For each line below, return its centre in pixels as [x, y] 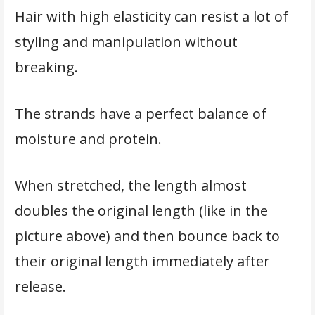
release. [40, 286]
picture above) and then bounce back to [147, 236]
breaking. [48, 67]
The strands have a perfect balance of [140, 113]
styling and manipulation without [126, 41]
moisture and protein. [90, 139]
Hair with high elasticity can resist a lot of [151, 16]
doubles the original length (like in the [141, 210]
